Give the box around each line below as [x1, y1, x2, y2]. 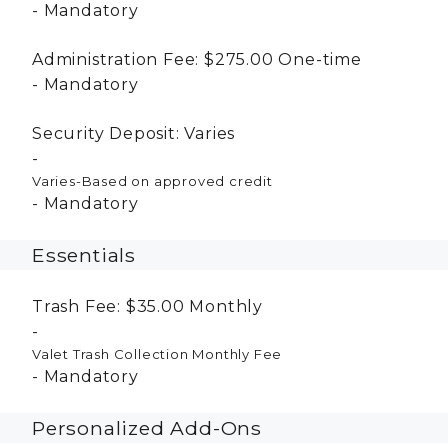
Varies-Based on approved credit [32, 172, 273, 189]
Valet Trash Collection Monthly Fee [32, 345, 283, 362]
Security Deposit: [32, 123, 180, 143]
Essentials [32, 242, 136, 267]
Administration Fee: [32, 49, 200, 69]
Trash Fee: [32, 296, 122, 316]
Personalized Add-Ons [32, 415, 262, 440]
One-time [278, 49, 362, 69]
